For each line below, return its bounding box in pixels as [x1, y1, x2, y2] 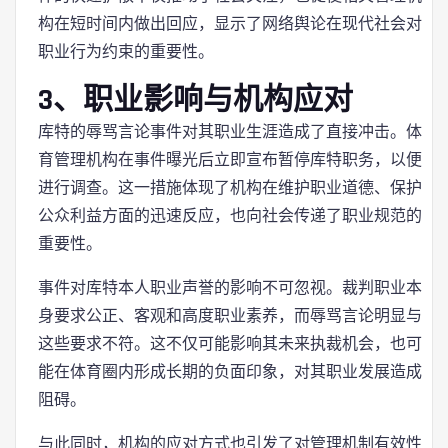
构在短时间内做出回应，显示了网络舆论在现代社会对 [38, 14, 422, 33]
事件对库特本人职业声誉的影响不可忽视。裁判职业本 [38, 278, 422, 297]
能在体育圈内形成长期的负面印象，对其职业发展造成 [38, 362, 422, 381]
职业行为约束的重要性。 [38, 42, 214, 61]
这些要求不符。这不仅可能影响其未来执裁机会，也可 [38, 334, 422, 353]
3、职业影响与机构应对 [38, 81, 353, 119]
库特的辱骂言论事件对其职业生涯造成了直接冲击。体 [38, 122, 422, 141]
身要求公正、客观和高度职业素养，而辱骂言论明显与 [38, 306, 422, 325]
